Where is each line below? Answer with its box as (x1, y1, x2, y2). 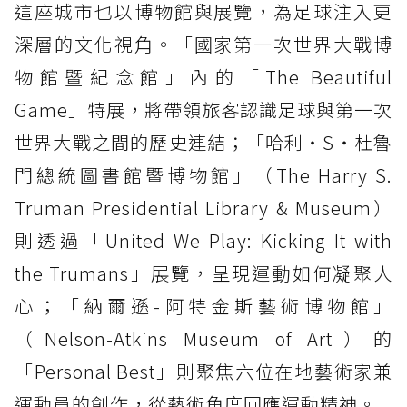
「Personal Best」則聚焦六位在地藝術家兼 (15, 357, 392, 384)
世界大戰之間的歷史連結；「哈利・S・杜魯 (15, 128, 392, 155)
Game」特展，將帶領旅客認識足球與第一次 (15, 95, 392, 123)
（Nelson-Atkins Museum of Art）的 (15, 324, 392, 352)
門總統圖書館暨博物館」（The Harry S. (15, 161, 392, 188)
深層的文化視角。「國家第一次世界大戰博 (15, 30, 392, 57)
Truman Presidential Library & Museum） (15, 194, 392, 221)
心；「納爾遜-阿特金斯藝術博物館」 (15, 292, 392, 319)
